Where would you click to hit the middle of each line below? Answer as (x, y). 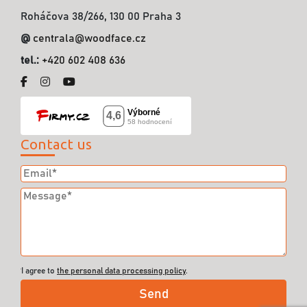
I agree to (39, 271)
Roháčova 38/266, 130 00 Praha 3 (101, 16)
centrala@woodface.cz (89, 38)
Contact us (56, 144)
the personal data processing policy (121, 271)
